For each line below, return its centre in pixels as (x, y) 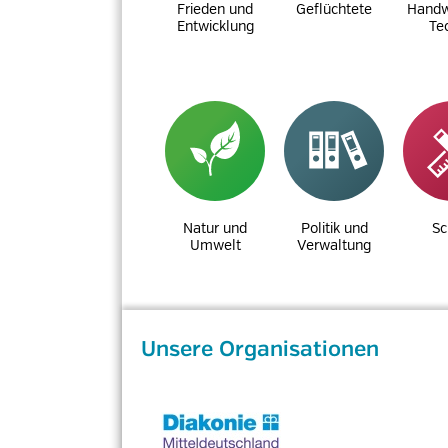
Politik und (334, 228)
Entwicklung (215, 26)
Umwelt (215, 245)
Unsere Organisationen (260, 350)
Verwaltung (334, 245)
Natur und (215, 228)
